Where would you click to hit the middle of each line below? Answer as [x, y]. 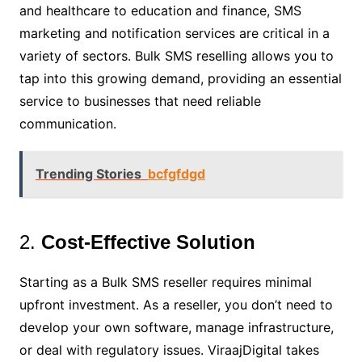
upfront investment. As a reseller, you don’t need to [176, 305]
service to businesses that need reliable [140, 101]
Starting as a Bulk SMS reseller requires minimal [165, 282]
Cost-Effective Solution [148, 242]
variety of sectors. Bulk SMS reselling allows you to [176, 56]
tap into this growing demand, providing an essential [180, 78]
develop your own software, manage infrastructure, [176, 327]
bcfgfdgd [176, 174]
